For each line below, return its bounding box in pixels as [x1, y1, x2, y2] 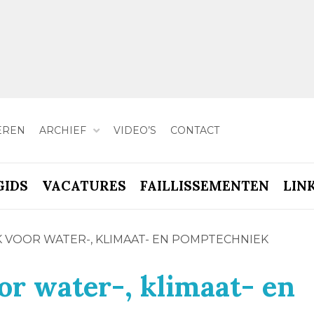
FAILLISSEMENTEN [139, 177, 269, 194]
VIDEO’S [113, 123, 156, 137]
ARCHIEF [39, 123, 86, 137]
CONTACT [170, 123, 219, 137]
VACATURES [41, 177, 126, 194]
